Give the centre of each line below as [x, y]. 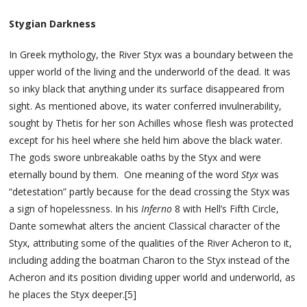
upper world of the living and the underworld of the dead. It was [150, 72]
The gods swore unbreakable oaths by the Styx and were [135, 158]
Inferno [158, 209]
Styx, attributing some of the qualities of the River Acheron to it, [151, 243]
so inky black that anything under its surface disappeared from [147, 89]
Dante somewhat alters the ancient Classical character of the [145, 226]
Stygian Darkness [53, 24]
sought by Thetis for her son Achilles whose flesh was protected [151, 123]
